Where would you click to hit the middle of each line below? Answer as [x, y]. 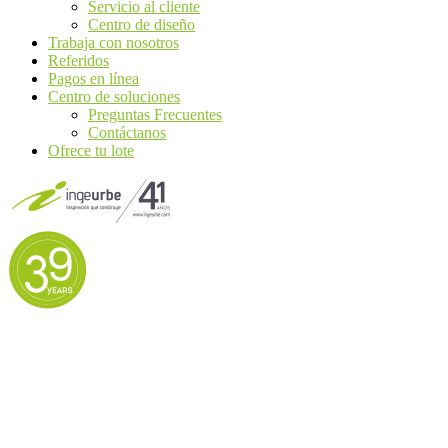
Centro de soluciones [114, 96]
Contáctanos [127, 132]
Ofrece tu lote [91, 150]
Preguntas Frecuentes [155, 114]
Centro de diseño [141, 24]
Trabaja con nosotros [113, 42]
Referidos [78, 60]
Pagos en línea [93, 78]
